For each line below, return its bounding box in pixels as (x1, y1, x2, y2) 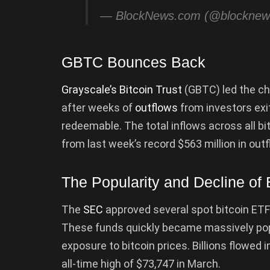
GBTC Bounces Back (61, 54, 206, 71)
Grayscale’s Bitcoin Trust (61, 83, 182, 96)
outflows (135, 101, 178, 114)
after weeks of (61, 101, 135, 114)
